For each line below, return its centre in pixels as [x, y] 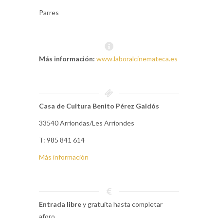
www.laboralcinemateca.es [137, 58]
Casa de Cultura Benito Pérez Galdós [99, 106]
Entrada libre [60, 204]
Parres [49, 12]
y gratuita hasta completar [122, 204]
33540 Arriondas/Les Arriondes [87, 123]
